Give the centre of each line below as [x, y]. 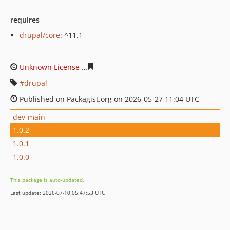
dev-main [29, 117]
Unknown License [50, 67]
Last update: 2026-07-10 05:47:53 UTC [57, 193]
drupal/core [40, 35]
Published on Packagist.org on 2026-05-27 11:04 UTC [108, 99]
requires [25, 20]
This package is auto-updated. [47, 180]
